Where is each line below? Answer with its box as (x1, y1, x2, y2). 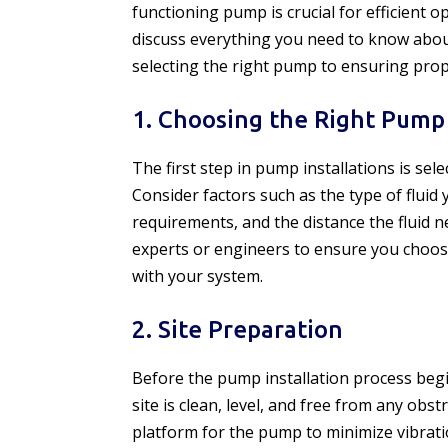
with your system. (132, 264, 263, 287)
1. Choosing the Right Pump (132, 105, 445, 133)
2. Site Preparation (132, 315, 343, 343)
